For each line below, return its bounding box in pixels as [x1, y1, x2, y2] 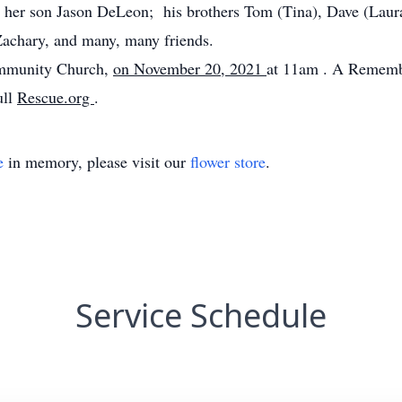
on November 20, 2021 [113, 57, 267, 79]
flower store [190, 151, 266, 172]
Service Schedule [75, 293, 327, 337]
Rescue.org [17, 86, 94, 108]
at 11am [267, 57, 323, 79]
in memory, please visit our [4, 151, 190, 172]
